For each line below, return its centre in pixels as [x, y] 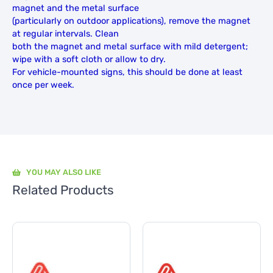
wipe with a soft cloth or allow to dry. [89, 59]
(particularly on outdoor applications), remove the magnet [131, 21]
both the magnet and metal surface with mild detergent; [130, 46]
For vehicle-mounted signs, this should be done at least [127, 72]
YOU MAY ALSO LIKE [63, 172]
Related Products [63, 190]
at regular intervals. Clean [66, 34]
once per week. [43, 85]
